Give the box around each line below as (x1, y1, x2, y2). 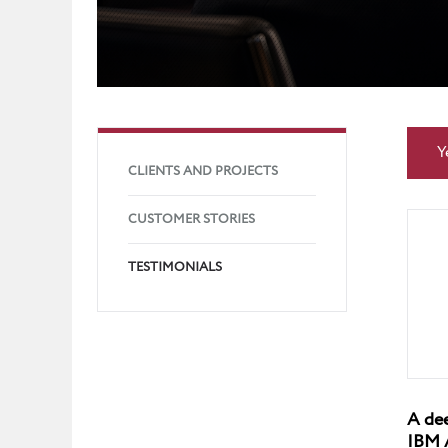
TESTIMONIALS (128, 258, 222, 277)
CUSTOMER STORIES (128, 210, 255, 229)
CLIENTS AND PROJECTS (128, 162, 278, 181)
